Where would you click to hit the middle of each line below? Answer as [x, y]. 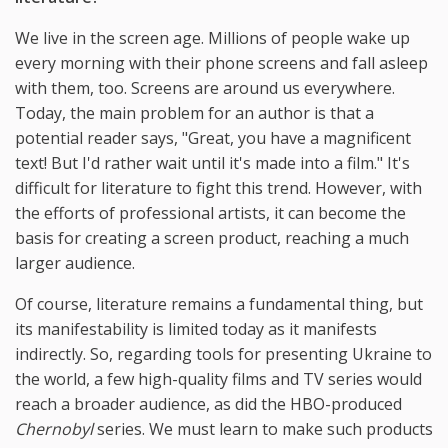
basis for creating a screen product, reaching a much [212, 237]
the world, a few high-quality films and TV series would [218, 378]
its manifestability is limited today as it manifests [196, 328]
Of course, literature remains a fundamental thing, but [219, 303]
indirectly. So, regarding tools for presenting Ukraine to [223, 353]
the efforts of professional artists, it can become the [210, 212]
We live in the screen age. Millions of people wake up [212, 37]
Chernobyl [54, 428]
